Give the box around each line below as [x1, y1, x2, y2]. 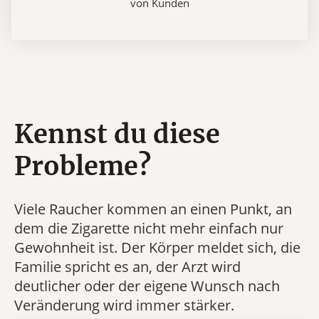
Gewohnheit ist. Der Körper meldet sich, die [14, 237, 300, 257]
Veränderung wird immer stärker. [14, 295, 234, 315]
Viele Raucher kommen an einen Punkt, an [14, 199, 292, 219]
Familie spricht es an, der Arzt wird [14, 256, 241, 276]
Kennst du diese [14, 118, 220, 150]
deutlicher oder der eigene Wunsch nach [14, 276, 280, 296]
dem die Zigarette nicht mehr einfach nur [14, 218, 283, 238]
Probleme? [14, 150, 151, 182]
